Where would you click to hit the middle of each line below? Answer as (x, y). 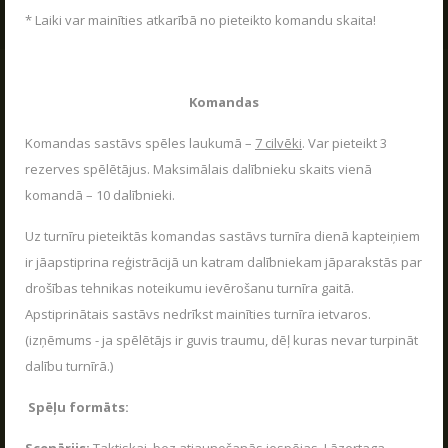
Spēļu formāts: (78, 407)
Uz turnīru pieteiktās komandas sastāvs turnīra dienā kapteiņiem (222, 236)
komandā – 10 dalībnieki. (100, 195)
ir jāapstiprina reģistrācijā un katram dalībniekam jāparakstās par (223, 262)
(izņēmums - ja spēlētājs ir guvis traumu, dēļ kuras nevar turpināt (221, 340)
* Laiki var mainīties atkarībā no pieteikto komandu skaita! (200, 20)
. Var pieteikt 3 (344, 143)
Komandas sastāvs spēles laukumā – (140, 143)
